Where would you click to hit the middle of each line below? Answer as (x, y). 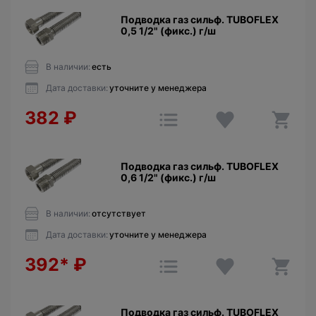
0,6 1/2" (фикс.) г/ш (168, 177)
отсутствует (119, 213)
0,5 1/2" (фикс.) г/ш (168, 31)
